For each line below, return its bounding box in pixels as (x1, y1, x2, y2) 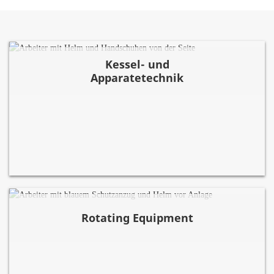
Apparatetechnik (91, 70, 183, 85)
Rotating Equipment (81, 210, 193, 225)
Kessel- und (105, 57, 169, 72)
